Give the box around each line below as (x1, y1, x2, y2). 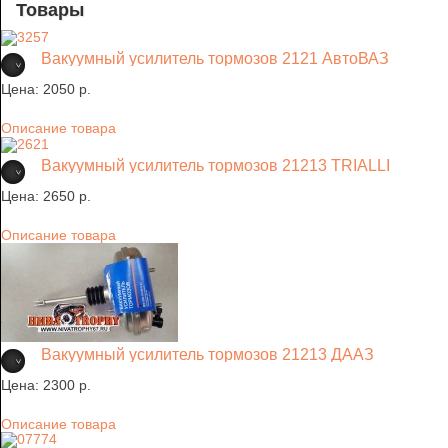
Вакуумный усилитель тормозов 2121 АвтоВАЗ (41, 50, 389, 68)
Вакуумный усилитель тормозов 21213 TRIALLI (41, 156, 390, 174)
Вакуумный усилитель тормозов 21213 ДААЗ (41, 345, 374, 363)
